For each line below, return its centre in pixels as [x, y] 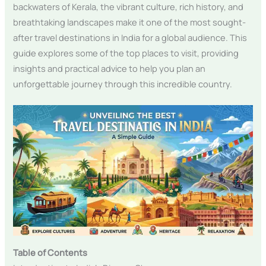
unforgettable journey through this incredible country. [123, 83]
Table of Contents [50, 252]
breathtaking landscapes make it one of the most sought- [130, 22]
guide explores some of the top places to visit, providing [126, 53]
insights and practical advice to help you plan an [110, 68]
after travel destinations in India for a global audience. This [130, 37]
